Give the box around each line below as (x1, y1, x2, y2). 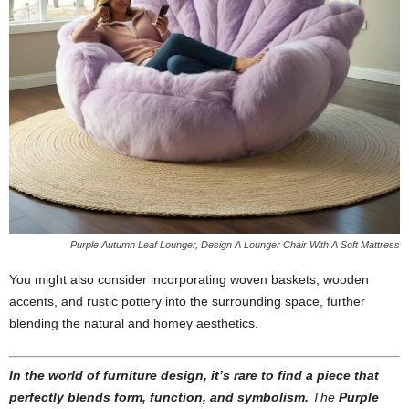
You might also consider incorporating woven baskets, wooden (9, 272, 369, 287)
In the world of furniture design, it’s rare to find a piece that (9, 368, 379, 383)
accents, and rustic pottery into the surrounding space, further (9, 294, 365, 309)
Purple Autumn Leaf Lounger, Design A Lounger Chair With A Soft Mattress (70, 239, 400, 250)
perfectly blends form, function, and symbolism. (9, 390, 309, 404)
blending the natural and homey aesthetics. (9, 316, 258, 330)
